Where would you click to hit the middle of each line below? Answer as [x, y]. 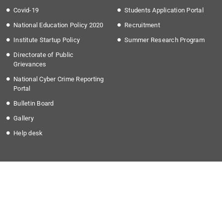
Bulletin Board [34, 104]
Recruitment [142, 25]
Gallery [24, 118]
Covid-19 [26, 10]
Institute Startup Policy [47, 40]
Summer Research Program [165, 40]
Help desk [28, 133]
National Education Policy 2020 [58, 25]
